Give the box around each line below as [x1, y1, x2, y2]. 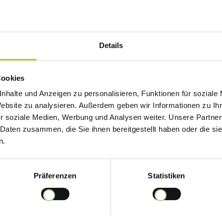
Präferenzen [33, 171, 77, 180]
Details [99, 41, 123, 50]
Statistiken [148, 171, 185, 180]
